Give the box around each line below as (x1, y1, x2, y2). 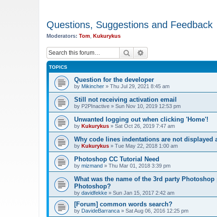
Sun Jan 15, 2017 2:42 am (113, 190, 174, 196)
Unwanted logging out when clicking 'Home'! (74, 116, 208, 123)
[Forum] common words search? (74, 201, 172, 208)
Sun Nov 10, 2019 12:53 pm (115, 103, 181, 109)
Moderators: (46, 32, 77, 39)
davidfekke (81, 190, 107, 196)
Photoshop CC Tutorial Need (74, 155, 159, 163)
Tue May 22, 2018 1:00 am (115, 143, 178, 149)
